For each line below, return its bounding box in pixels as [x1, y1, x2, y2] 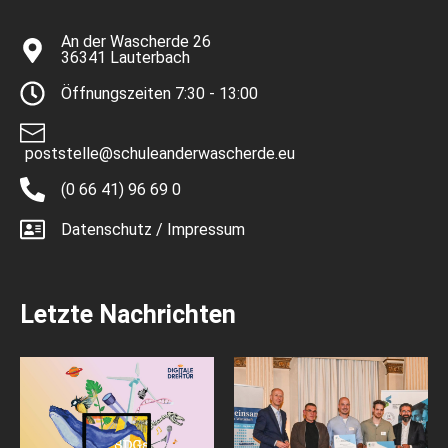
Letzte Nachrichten [20, 300, 236, 330]
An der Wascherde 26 [61, 32, 212, 52]
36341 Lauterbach [61, 48, 191, 68]
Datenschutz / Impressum [61, 219, 246, 239]
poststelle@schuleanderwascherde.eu [25, 144, 295, 164]
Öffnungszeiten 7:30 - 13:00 [61, 83, 259, 103]
